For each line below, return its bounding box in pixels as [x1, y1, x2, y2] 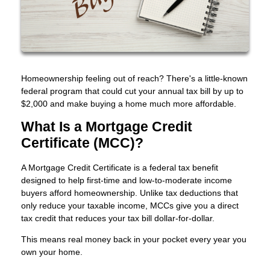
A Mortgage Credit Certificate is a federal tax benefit [21, 162, 218, 172]
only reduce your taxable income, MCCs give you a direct [21, 200, 239, 210]
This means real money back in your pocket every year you [21, 234, 246, 244]
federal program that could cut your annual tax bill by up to [21, 86, 243, 96]
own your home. [21, 246, 83, 257]
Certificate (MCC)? [21, 135, 143, 151]
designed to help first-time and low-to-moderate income [21, 175, 232, 185]
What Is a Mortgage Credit [21, 119, 192, 134]
